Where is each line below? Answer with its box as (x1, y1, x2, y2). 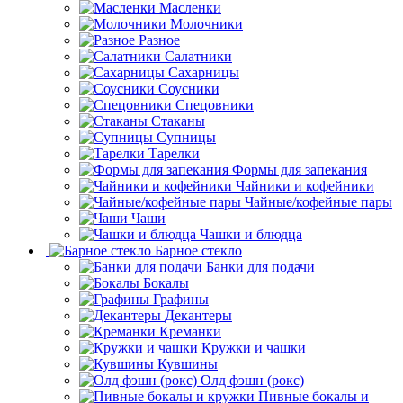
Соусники (158, 80, 219, 96)
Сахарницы (168, 64, 239, 80)
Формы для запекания (232, 161, 367, 177)
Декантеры (165, 307, 232, 323)
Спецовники (175, 96, 254, 112)
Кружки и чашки (201, 339, 306, 355)
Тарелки (148, 145, 200, 161)
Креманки (159, 323, 221, 339)
